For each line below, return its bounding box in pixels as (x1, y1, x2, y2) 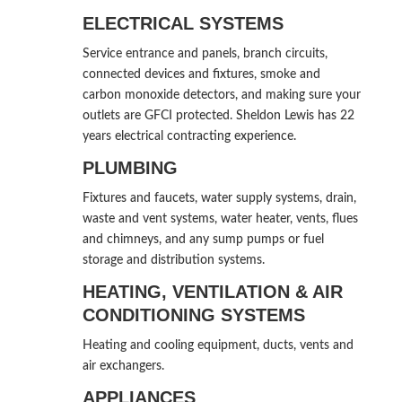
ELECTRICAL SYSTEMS (82, 13, 284, 33)
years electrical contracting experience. (82, 129, 296, 143)
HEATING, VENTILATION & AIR (82, 281, 343, 301)
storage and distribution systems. (82, 253, 265, 267)
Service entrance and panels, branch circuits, (82, 47, 328, 60)
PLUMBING (82, 157, 178, 178)
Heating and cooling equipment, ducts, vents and (82, 338, 354, 352)
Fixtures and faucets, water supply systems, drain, (82, 191, 356, 205)
